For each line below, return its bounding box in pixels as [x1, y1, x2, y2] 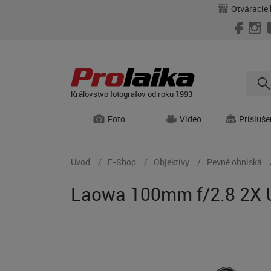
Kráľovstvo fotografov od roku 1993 [71, 88, 192, 99]
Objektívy [154, 156, 189, 168]
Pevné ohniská [207, 156, 262, 168]
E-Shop [108, 156, 136, 168]
